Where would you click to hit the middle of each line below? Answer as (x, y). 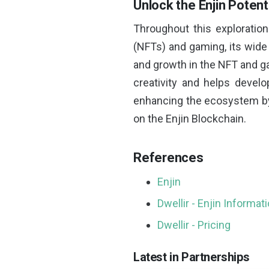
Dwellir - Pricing (194, 225)
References (168, 157)
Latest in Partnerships (192, 257)
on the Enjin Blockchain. (190, 118)
